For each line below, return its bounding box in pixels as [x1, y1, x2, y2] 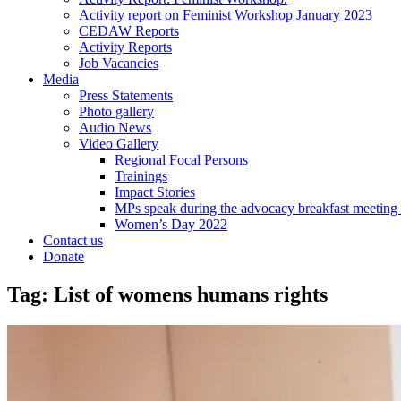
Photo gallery [79, 104, 154, 119]
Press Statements [79, 88, 173, 103]
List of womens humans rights [54, 282, 328, 306]
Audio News [79, 120, 151, 135]
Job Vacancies [79, 55, 158, 71]
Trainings [115, 168, 167, 183]
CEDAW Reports [79, 23, 179, 38]
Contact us [43, 233, 103, 248]
